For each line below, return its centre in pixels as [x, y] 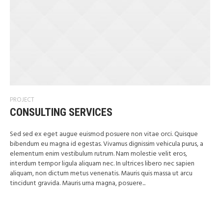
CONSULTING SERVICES [61, 112]
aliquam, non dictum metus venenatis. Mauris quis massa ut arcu [101, 174]
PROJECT [22, 100]
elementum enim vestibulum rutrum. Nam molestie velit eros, [98, 154]
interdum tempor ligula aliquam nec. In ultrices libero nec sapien [102, 164]
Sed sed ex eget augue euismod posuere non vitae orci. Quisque [104, 134]
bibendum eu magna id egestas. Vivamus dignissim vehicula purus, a [107, 144]
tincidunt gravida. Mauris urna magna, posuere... [78, 183]
